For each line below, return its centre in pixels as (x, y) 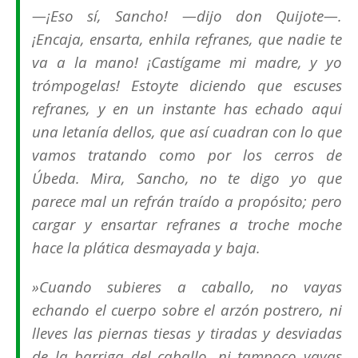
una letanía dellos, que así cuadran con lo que (187, 132)
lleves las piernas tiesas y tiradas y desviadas (187, 333)
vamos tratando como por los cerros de (187, 155)
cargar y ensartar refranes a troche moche (187, 225)
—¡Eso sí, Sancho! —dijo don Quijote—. (187, 16)
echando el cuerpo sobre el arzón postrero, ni (187, 310)
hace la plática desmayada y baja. (146, 248)
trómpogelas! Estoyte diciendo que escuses (187, 86)
